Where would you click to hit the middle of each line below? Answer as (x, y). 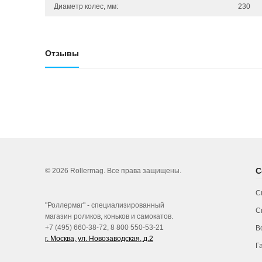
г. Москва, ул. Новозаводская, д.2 (99, 239)
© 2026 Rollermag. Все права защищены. (113, 171)
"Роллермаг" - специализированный (105, 205)
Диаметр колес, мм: (86, 6)
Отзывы (62, 53)
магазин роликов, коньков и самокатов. (109, 216)
